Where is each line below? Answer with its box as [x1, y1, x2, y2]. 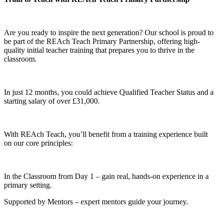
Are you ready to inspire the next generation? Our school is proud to [4, 28, 214, 37]
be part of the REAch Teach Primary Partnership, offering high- [4, 37, 200, 45]
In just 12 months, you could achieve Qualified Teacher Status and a [4, 88, 214, 96]
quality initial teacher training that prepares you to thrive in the [4, 45, 195, 54]
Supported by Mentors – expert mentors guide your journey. [4, 197, 188, 206]
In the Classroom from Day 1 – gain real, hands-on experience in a [4, 172, 209, 180]
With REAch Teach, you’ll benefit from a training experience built [4, 130, 208, 138]
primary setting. [4, 180, 52, 189]
